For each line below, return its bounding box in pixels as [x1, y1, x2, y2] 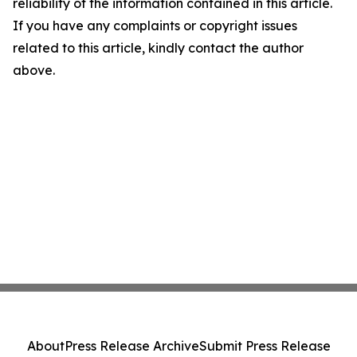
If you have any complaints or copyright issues [13, 18, 297, 33]
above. [13, 62, 55, 78]
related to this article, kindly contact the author [13, 40, 304, 56]
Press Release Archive [64, 338, 199, 354]
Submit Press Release [198, 338, 331, 354]
